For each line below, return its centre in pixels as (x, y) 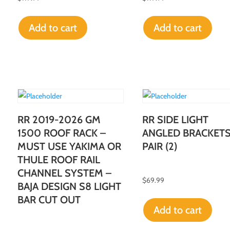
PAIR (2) (159, 146)
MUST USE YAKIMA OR (69, 146)
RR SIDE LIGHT (175, 119)
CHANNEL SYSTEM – (64, 173)
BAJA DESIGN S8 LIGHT (69, 186)
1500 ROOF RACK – (61, 133)
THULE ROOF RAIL (59, 159)
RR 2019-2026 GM (59, 119)
